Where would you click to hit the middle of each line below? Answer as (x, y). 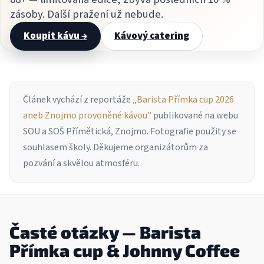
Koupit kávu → (55, 36)
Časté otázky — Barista (105, 232)
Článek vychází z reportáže (78, 99)
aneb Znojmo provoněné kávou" (87, 115)
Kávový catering (152, 36)
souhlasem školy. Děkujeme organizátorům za (115, 147)
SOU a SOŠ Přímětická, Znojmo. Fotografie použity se (130, 131)
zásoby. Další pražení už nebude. (87, 14)
